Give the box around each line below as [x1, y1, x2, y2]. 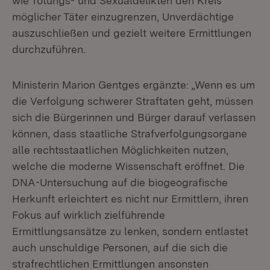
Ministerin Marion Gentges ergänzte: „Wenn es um [12, 78, 255, 91]
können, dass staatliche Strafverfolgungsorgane [12, 127, 247, 140]
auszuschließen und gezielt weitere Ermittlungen [12, 27, 251, 39]
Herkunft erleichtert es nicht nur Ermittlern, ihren [12, 192, 248, 205]
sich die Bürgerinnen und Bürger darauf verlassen [12, 111, 256, 124]
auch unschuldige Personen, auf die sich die [12, 241, 228, 254]
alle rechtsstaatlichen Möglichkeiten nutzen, [12, 143, 228, 156]
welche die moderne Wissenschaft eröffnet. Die [12, 160, 245, 172]
